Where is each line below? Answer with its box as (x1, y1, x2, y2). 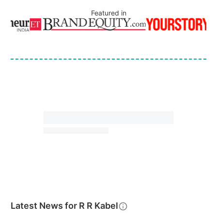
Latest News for (11, 201, 79, 211)
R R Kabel (79, 201, 119, 211)
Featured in (91, 9, 126, 17)
